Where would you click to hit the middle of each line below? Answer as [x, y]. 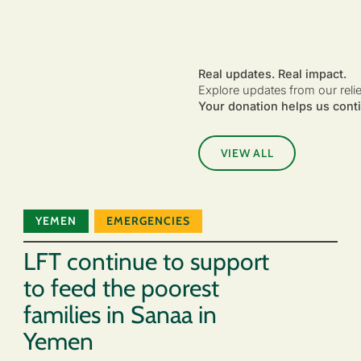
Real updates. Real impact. [272, 73]
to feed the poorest [121, 288]
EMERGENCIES [149, 220]
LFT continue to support [146, 262]
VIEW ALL [247, 153]
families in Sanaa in [120, 315]
